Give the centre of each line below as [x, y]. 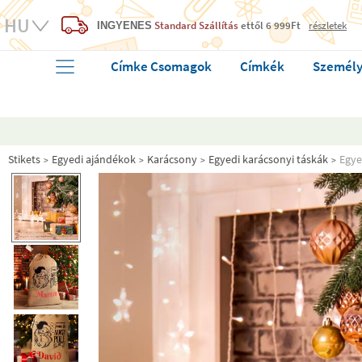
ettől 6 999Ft [271, 25]
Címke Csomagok [162, 66]
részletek [328, 25]
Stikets [24, 159]
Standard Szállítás [198, 25]
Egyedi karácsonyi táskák [268, 159]
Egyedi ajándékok [94, 159]
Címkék [263, 66]
